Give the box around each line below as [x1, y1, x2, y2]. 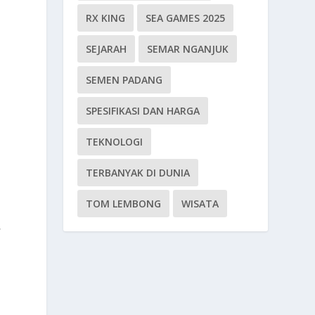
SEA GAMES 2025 [146, 11, 226, 25]
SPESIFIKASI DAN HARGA [86, 103, 200, 117]
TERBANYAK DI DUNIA [86, 165, 191, 179]
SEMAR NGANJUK [147, 41, 229, 56]
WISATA [181, 196, 219, 210]
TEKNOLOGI [86, 134, 143, 148]
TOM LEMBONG [86, 196, 162, 210]
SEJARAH [86, 41, 127, 56]
